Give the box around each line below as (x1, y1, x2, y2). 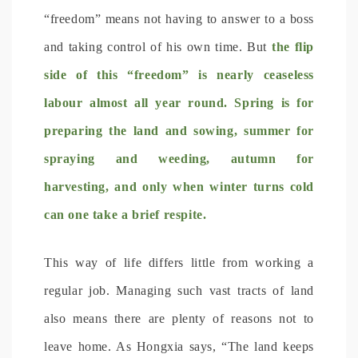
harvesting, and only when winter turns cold (44, 179, 314, 193)
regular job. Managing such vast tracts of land (44, 283, 314, 297)
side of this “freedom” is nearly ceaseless (44, 67, 314, 82)
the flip (271, 39, 314, 54)
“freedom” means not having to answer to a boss (44, 11, 314, 26)
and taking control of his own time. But (44, 39, 272, 54)
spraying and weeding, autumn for (44, 151, 314, 165)
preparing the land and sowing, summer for (44, 123, 314, 137)
